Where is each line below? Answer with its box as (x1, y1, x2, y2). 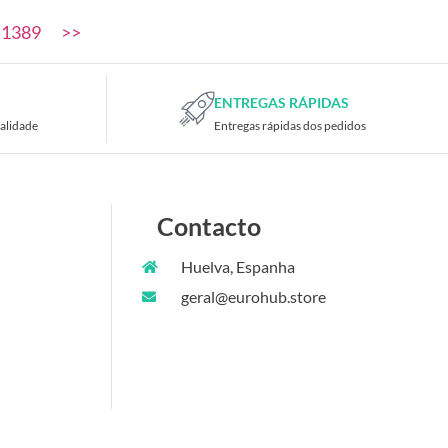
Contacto (157, 211, 261, 242)
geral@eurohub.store (180, 287, 326, 307)
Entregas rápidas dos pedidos (214, 118, 366, 134)
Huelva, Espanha (180, 257, 295, 277)
